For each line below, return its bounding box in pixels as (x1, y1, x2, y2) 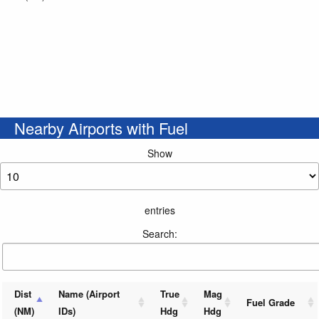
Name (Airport (58, 287, 120, 301)
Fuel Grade (246, 296, 295, 310)
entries (144, 203, 175, 218)
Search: (142, 226, 177, 241)
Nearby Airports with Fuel (14, 117, 188, 140)
